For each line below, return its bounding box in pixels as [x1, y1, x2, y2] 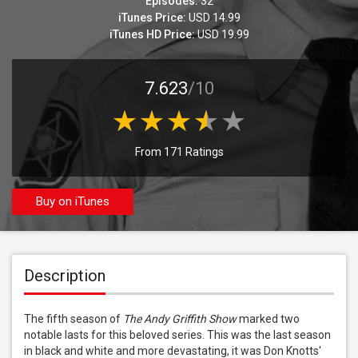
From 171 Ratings [134, 145, 224, 158]
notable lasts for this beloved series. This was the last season [24, 328, 331, 341]
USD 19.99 [194, 28, 249, 41]
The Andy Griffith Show [123, 312, 237, 325]
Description [24, 266, 105, 285]
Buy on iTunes [36, 194, 109, 209]
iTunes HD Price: [109, 28, 195, 41]
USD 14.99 [185, 11, 241, 24]
